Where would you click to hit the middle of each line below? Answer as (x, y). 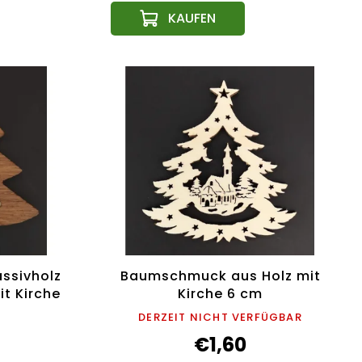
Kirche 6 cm (220, 294)
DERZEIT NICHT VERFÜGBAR (220, 318)
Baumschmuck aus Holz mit (220, 276)
